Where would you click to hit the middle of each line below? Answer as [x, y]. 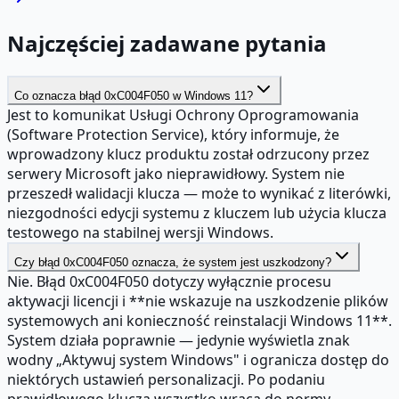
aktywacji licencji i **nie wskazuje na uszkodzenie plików [198, 301]
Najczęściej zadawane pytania [167, 43]
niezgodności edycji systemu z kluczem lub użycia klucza [197, 212]
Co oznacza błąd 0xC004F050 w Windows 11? [134, 95]
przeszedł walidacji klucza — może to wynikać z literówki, [199, 193]
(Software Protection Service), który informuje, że [173, 134]
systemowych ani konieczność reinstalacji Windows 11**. [199, 320]
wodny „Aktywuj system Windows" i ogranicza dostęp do [198, 359]
